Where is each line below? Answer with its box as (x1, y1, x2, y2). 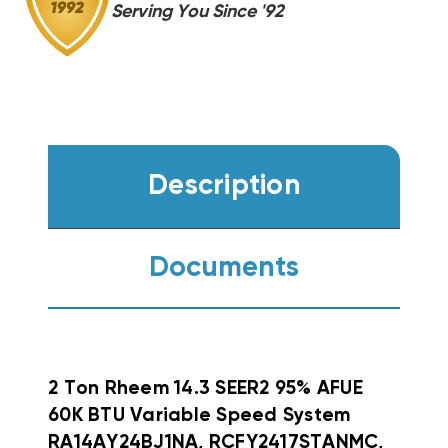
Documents (148, 253, 300, 282)
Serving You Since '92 (111, 3, 284, 22)
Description (148, 172, 300, 201)
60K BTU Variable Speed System (48, 406, 351, 426)
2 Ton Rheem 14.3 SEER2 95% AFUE (48, 379, 363, 399)
